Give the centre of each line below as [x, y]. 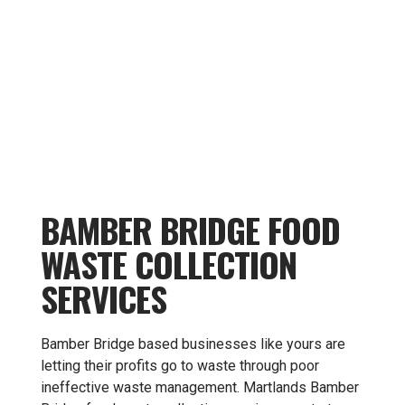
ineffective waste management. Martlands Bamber [200, 387]
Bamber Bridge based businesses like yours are [193, 344]
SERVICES [104, 298]
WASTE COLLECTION [169, 264]
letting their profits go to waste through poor [180, 366]
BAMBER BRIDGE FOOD [190, 230]
